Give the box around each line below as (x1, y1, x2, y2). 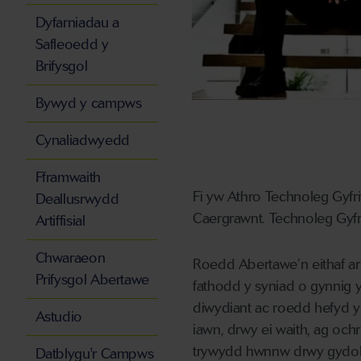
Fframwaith (35, 168, 101, 187)
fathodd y (193, 277, 251, 296)
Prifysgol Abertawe (35, 271, 150, 289)
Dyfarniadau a (35, 14, 119, 32)
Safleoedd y (35, 35, 109, 54)
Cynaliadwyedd (35, 131, 130, 150)
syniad (251, 277, 298, 296)
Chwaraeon (35, 249, 106, 268)
